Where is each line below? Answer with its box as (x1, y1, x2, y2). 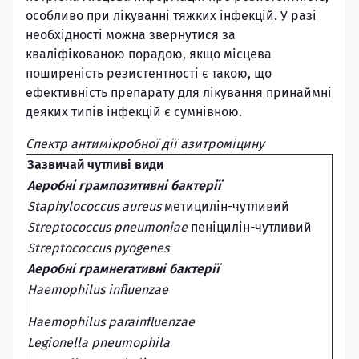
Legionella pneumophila (27, 335, 170, 350)
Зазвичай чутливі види (27, 157, 163, 172)
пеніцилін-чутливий (191, 220, 312, 235)
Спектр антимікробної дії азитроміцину (26, 136, 264, 151)
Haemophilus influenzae (27, 282, 168, 297)
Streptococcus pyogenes (27, 240, 169, 256)
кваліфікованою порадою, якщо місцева (26, 46, 272, 62)
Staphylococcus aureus (27, 199, 164, 214)
